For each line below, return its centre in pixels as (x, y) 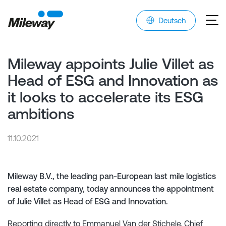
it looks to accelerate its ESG (105, 97)
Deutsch (172, 20)
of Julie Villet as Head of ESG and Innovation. (88, 201)
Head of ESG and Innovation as (113, 80)
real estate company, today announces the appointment (111, 189)
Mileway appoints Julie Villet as (111, 64)
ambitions (41, 114)
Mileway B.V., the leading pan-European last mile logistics (112, 176)
